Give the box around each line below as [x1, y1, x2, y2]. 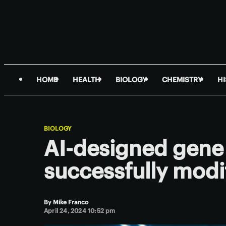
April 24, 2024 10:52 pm [44, 207, 116, 214]
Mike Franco [53, 198, 88, 206]
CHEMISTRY [162, 75, 202, 84]
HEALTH [73, 75, 100, 84]
